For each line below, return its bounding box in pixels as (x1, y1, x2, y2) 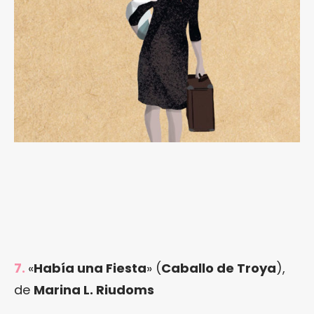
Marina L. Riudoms (34, 281, 154, 299)
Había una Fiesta (34, 259, 146, 278)
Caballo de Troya (161, 259, 276, 278)
